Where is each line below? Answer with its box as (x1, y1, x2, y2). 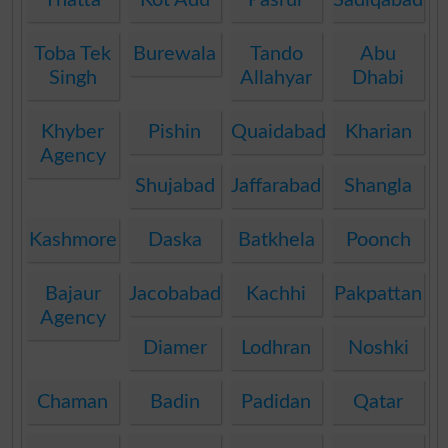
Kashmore (28, 229, 117, 250)
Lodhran (241, 337, 312, 358)
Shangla (344, 175, 413, 196)
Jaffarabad (231, 175, 322, 196)
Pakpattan (334, 283, 423, 304)
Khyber (41, 121, 105, 142)
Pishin (148, 121, 202, 142)
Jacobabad (128, 283, 221, 304)
